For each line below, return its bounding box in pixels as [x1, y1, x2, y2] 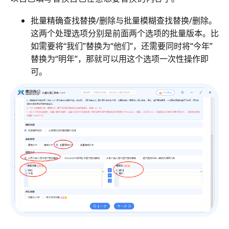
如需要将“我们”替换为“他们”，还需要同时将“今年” [31, 40, 213, 52]
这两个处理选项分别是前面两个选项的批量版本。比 [31, 28, 219, 39]
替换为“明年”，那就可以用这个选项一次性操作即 [31, 53, 209, 65]
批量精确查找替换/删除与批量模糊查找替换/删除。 [31, 15, 217, 27]
